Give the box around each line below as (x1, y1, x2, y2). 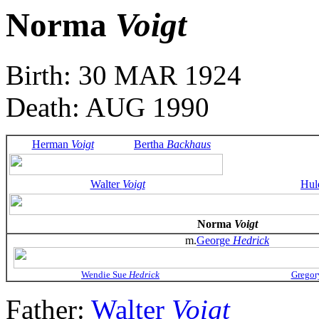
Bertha (134, 138, 167, 151)
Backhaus (167, 138, 211, 151)
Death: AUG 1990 (6, 92, 209, 123)
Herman (31, 138, 71, 151)
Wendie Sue (81, 269, 129, 281)
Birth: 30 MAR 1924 (6, 60, 241, 91)
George (197, 234, 233, 247)
